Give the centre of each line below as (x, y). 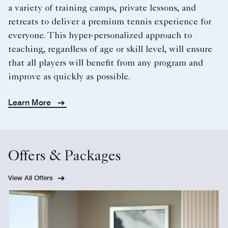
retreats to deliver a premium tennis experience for (110, 22)
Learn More (31, 102)
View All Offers (31, 177)
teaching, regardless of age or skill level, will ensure (110, 50)
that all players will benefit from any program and (106, 63)
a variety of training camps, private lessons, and (102, 8)
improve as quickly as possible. (69, 77)
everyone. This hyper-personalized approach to (100, 36)
